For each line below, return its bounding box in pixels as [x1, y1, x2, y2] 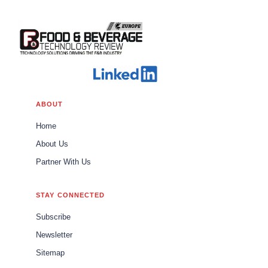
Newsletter [36, 231, 72, 240]
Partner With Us [36, 158, 91, 167]
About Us [36, 140, 68, 149]
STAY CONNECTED [36, 191, 105, 199]
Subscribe [36, 213, 71, 222]
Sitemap [36, 249, 65, 258]
